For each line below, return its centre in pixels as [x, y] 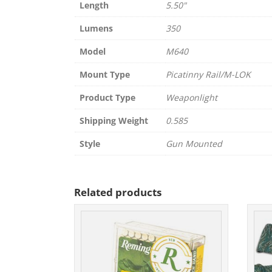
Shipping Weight [114, 121]
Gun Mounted [194, 144]
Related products [118, 192]
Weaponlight [192, 98]
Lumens [96, 29]
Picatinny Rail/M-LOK [208, 75]
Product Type [107, 98]
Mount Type [105, 75]
